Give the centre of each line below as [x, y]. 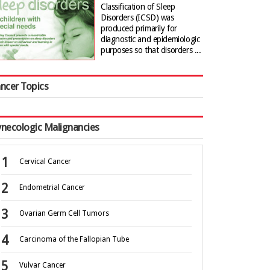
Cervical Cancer [45, 162]
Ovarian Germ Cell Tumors [64, 214]
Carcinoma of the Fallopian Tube [74, 240]
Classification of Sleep [138, 7]
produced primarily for [139, 28]
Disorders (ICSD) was [137, 17]
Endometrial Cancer [52, 188]
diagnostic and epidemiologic [150, 39]
